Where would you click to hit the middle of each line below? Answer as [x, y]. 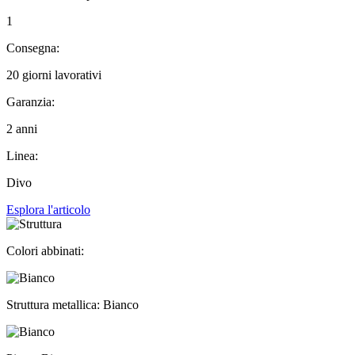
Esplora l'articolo [48, 209]
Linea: [22, 155]
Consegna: [33, 48]
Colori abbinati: [45, 250]
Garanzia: [31, 101]
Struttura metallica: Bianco [73, 304]
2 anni [22, 128]
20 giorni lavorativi [54, 74]
